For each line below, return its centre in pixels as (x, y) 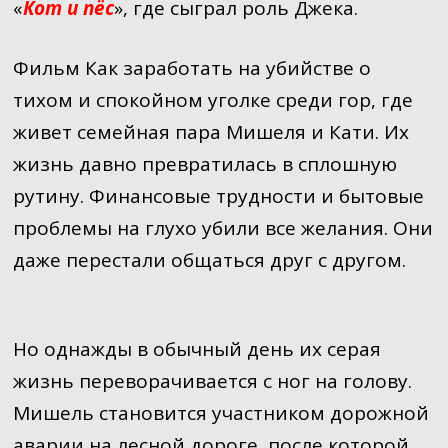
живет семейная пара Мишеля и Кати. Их (210, 132)
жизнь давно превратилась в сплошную (204, 164)
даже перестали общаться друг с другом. (209, 260)
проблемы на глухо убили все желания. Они (222, 228)
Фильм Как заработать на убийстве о (191, 68)
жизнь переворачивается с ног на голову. (212, 381)
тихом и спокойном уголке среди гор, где (212, 100)
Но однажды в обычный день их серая (196, 349)
